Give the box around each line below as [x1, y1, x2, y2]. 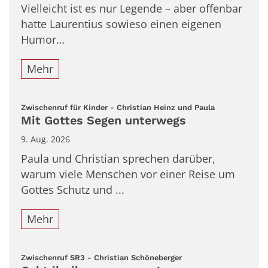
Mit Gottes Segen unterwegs [21, 114, 186, 128]
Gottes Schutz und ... [21, 182, 124, 197]
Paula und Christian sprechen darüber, [21, 151, 215, 166]
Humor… [21, 32, 65, 47]
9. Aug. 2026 [21, 133, 70, 145]
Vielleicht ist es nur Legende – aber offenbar [21, 1, 242, 16]
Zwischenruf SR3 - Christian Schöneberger [21, 252, 182, 262]
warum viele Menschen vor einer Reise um [21, 167, 235, 182]
